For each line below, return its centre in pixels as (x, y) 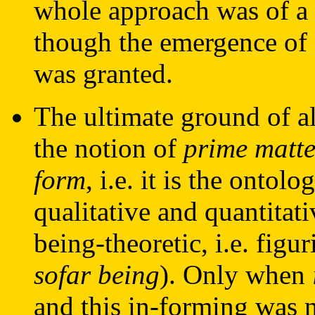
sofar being (97, 275)
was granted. (103, 73)
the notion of (109, 148)
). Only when (236, 275)
